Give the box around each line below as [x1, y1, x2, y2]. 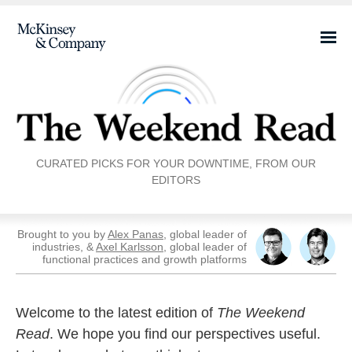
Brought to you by [17, 228, 108, 240]
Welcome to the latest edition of [16, 305, 217, 321]
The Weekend [217, 305, 305, 321]
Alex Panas [108, 228, 163, 240]
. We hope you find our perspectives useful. [49, 326, 321, 342]
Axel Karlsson [96, 240, 163, 253]
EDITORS [152, 174, 200, 186]
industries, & [32, 240, 96, 253]
